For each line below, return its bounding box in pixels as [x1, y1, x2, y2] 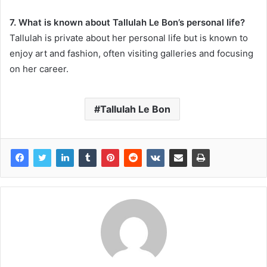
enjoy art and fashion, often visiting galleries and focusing [10, 48, 253, 60]
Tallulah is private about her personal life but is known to [10, 32, 248, 44]
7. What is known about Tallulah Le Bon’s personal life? [10, 17, 245, 29]
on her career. [10, 63, 69, 75]
